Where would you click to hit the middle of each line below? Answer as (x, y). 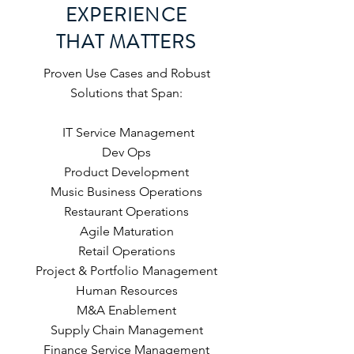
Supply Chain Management (126, 330)
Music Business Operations (126, 192)
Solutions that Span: (126, 93)
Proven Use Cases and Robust (126, 73)
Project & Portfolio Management (126, 271)
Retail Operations (126, 251)
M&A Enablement (126, 310)
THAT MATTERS (126, 42)
